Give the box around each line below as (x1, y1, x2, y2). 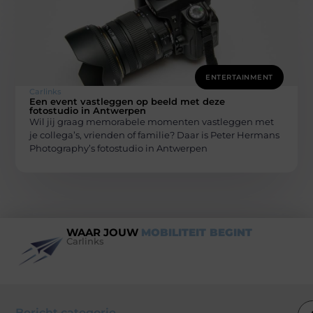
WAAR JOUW (66, 226, 141, 240)
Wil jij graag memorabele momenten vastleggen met (29, 116, 275, 128)
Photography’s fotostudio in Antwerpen (29, 143, 208, 154)
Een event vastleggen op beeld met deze (29, 96, 226, 108)
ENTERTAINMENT (205, 73, 273, 82)
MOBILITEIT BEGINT (140, 226, 252, 240)
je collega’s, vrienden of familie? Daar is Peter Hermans (29, 129, 280, 141)
